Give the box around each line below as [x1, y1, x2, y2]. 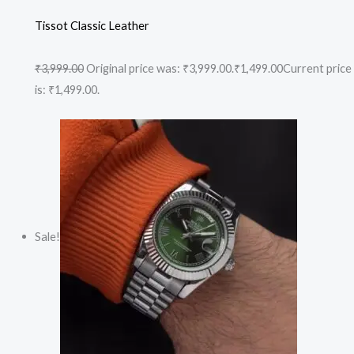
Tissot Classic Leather [34, 19, 149, 33]
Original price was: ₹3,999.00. [83, 62, 234, 76]
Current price [282, 62, 352, 76]
